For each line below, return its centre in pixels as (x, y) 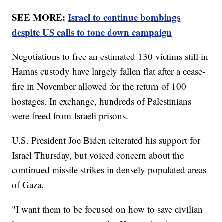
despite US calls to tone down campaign (92, 32)
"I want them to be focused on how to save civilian (108, 209)
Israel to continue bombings (124, 17)
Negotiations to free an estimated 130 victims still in (110, 56)
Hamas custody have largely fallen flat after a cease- (109, 71)
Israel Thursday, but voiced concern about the (98, 155)
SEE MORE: (40, 17)
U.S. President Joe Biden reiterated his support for (106, 140)
